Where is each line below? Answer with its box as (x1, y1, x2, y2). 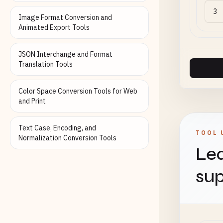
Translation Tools (18, 60, 73, 69)
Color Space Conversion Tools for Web (18, 87, 137, 96)
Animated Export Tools (18, 23, 90, 32)
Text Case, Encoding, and (18, 123, 96, 132)
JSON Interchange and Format (18, 50, 112, 59)
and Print (18, 97, 46, 106)
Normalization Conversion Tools (18, 133, 116, 142)
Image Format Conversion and (18, 13, 112, 22)
